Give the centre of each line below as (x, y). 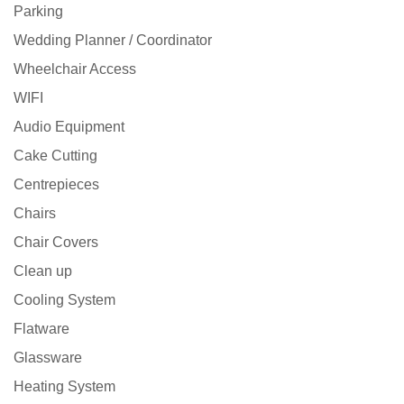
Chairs (35, 214)
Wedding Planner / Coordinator (113, 41)
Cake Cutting (55, 156)
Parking (38, 12)
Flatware (41, 329)
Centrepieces (56, 185)
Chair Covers (56, 243)
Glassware (48, 358)
